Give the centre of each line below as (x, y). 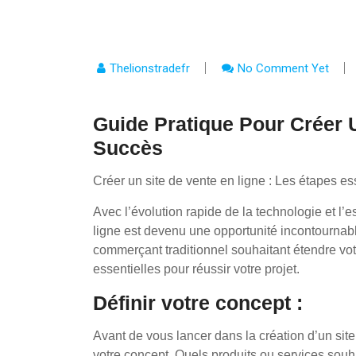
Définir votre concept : (198, 303)
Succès (128, 148)
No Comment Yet (283, 68)
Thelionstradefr (150, 68)
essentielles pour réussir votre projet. (196, 269)
